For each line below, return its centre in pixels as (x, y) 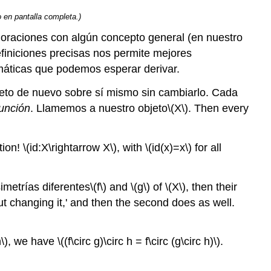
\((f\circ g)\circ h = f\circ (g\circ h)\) (139, 242)
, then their (211, 187)
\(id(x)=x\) (168, 147)
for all (207, 147)
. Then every (218, 108)
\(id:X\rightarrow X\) (70, 147)
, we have (33, 242)
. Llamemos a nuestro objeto (99, 108)
